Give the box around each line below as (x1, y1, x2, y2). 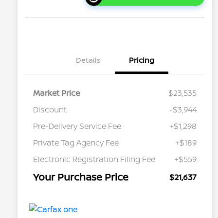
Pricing (129, 55, 154, 66)
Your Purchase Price (33, 170, 128, 184)
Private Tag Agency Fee (33, 137, 119, 148)
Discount (33, 104, 67, 115)
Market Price (33, 88, 80, 99)
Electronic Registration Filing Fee (33, 154, 155, 165)
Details (75, 55, 101, 66)
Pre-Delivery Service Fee (33, 121, 121, 132)
